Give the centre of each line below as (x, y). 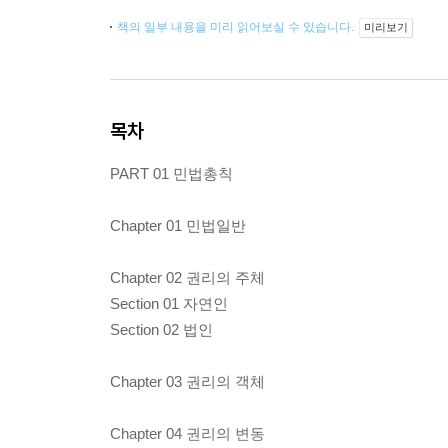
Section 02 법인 (161, 330)
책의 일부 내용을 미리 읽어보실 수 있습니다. (237, 27)
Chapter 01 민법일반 (178, 226)
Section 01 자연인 (169, 304)
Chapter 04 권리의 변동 (187, 434)
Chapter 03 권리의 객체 (187, 382)
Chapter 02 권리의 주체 (187, 278)
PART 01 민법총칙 (171, 174)
